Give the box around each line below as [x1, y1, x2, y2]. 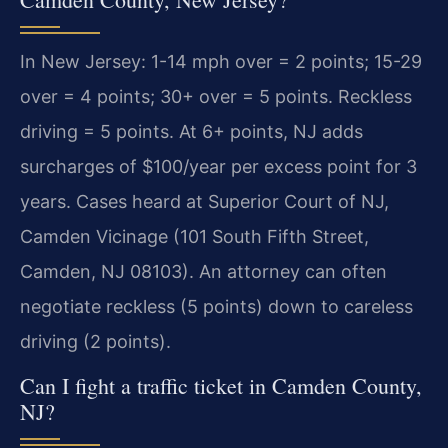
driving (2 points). [20, 330, 171, 352]
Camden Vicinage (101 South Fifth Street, [20, 225, 369, 247]
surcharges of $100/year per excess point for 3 [20, 155, 417, 177]
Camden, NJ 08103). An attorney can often [20, 260, 387, 282]
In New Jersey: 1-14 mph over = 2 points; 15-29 [20, 50, 422, 72]
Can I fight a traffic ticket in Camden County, [20, 371, 422, 401]
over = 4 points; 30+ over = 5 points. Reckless [20, 85, 412, 107]
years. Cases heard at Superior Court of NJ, [20, 190, 389, 212]
